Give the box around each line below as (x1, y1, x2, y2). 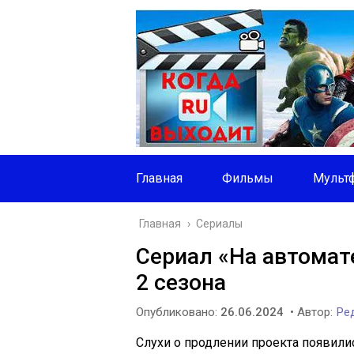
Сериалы (196, 217, 243, 230)
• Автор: (287, 305, 336, 319)
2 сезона (136, 269, 226, 296)
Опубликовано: (136, 305, 220, 319)
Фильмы (222, 171, 273, 186)
